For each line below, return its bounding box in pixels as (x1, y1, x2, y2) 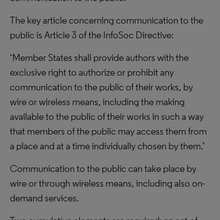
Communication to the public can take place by (10, 163, 196, 174)
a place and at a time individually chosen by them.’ (10, 140, 205, 152)
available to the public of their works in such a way (10, 110, 204, 122)
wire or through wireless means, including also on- (10, 177, 205, 189)
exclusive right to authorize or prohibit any (10, 66, 174, 78)
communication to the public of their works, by (10, 81, 193, 93)
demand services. (10, 192, 79, 204)
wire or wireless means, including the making (10, 96, 185, 108)
